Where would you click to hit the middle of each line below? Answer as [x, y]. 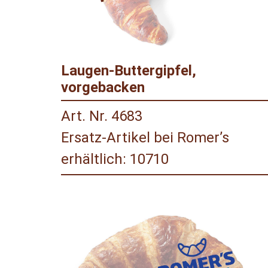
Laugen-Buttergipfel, [129, 71]
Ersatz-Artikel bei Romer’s [145, 138]
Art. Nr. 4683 [102, 116]
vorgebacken [103, 88]
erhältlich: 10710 [115, 159]
